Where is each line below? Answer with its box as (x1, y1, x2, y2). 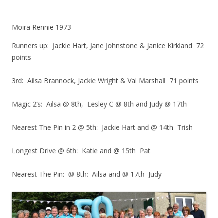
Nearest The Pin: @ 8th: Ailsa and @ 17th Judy (12, 169, 162, 179)
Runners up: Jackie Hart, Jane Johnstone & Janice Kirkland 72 (12, 40, 204, 50)
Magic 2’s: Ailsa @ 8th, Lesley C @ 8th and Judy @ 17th (12, 99, 187, 109)
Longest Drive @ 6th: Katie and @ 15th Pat (12, 145, 150, 155)
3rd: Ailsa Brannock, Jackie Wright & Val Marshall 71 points (12, 75, 199, 85)
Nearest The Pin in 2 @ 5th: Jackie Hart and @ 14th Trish (12, 122, 193, 132)
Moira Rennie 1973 (12, 22, 71, 32)
